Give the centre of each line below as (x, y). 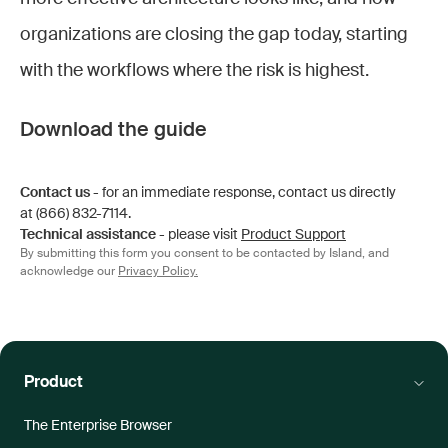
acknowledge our (69, 272)
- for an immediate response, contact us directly (244, 193)
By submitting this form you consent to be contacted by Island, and (204, 254)
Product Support (293, 235)
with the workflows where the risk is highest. (194, 71)
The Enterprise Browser (98, 426)
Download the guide (113, 131)
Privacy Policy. (158, 272)
